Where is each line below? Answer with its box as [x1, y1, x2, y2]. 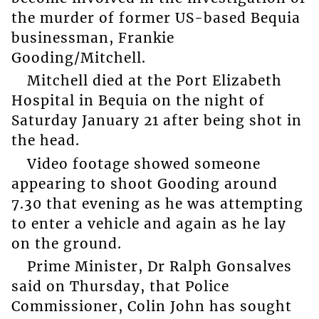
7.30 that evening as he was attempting [11, 194, 303, 212]
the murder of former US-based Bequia [11, 9, 300, 26]
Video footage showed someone [26, 155, 261, 172]
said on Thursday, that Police [11, 277, 229, 295]
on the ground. [11, 234, 122, 252]
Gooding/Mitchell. [11, 48, 146, 66]
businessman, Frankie [11, 28, 174, 46]
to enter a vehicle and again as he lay [11, 214, 286, 232]
